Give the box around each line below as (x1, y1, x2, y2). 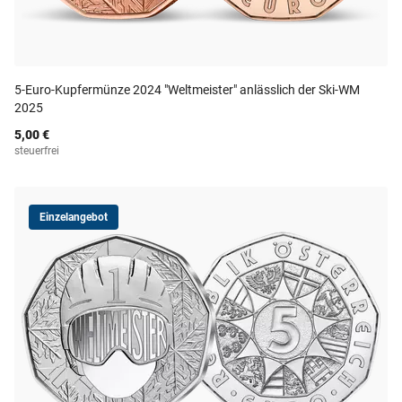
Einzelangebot (39, 211, 108, 223)
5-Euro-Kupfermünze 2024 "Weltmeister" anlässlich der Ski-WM (14, 83, 360, 97)
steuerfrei (14, 144, 59, 157)
